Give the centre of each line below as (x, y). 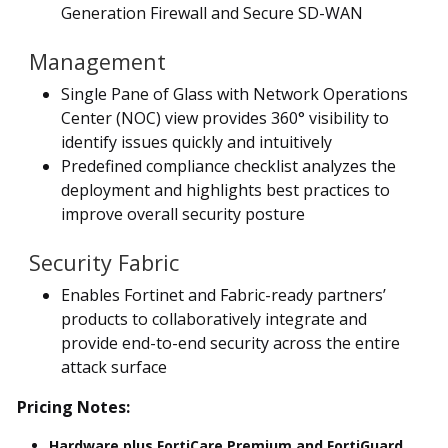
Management (97, 61)
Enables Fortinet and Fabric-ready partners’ (223, 294)
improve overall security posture (183, 213)
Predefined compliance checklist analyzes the (228, 165)
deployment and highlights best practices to (225, 189)
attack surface (114, 366)
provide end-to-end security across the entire (230, 342)
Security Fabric (104, 262)
